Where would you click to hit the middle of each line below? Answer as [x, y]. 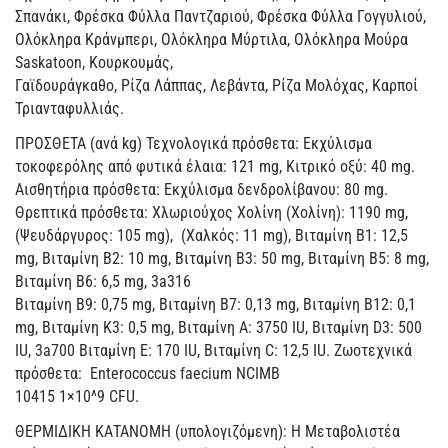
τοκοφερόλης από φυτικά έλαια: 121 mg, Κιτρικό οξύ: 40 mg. [215, 167]
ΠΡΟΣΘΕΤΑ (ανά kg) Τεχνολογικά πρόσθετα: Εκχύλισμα [193, 144]
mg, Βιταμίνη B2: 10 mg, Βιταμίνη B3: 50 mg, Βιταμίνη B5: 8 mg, [222, 259]
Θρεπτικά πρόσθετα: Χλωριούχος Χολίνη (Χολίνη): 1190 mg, [211, 213]
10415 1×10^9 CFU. [77, 397]
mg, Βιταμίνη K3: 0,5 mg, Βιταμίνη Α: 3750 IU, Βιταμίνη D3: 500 [218, 328]
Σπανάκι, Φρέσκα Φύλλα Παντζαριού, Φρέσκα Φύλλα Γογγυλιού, [220, 17]
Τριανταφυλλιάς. [69, 109]
